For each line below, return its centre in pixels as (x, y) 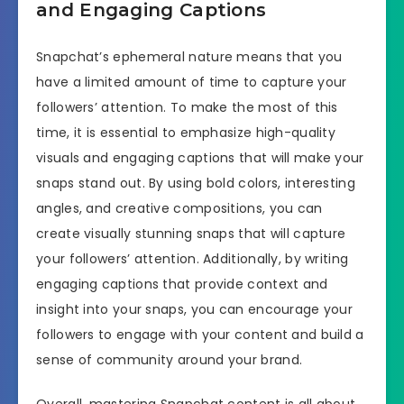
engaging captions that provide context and (182, 284)
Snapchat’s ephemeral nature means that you (189, 56)
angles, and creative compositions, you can (179, 208)
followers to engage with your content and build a (200, 334)
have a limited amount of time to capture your (192, 82)
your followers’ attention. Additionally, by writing (193, 258)
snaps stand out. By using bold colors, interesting (196, 183)
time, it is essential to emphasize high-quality (186, 132)
